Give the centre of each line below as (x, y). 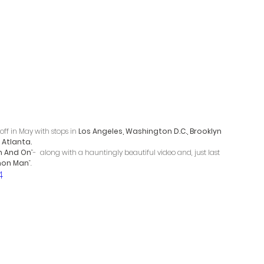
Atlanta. (18, 141)
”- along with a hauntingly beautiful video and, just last (126, 152)
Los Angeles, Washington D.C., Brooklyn (151, 131)
